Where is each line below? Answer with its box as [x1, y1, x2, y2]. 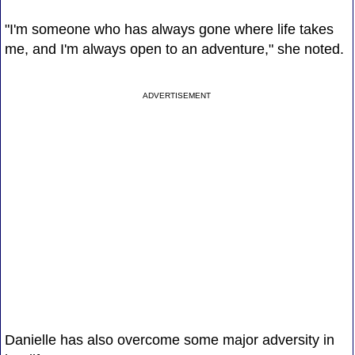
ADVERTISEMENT [143, 90, 212, 100]
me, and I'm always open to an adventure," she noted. [4, 40, 344, 57]
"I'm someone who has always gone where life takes [4, 21, 334, 37]
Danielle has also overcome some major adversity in [4, 331, 334, 348]
